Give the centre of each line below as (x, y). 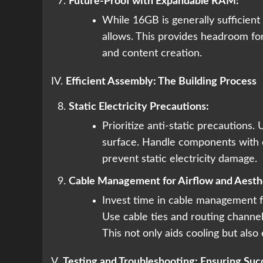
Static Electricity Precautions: (139, 107)
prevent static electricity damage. (180, 159)
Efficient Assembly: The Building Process (161, 82)
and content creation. (152, 54)
